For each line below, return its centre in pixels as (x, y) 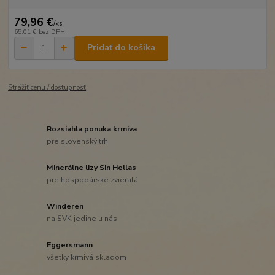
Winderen (65, 207)
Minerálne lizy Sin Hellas (92, 168)
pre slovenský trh (78, 141)
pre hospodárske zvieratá (93, 180)
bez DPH (52, 32)
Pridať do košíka (121, 48)
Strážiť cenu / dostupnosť (47, 87)
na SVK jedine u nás (82, 218)
